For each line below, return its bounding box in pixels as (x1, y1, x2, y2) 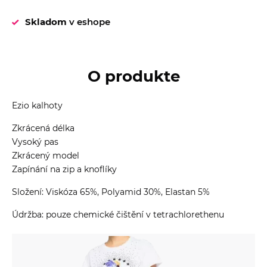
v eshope (67, 15, 110, 27)
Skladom (25, 15, 67, 27)
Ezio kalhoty (12, 100, 63, 111)
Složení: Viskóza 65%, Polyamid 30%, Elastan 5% (12, 186, 210, 197)
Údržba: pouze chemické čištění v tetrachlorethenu (12, 209, 224, 220)
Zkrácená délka (12, 122, 74, 133)
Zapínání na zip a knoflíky (12, 163, 117, 175)
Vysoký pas (12, 136, 58, 147)
